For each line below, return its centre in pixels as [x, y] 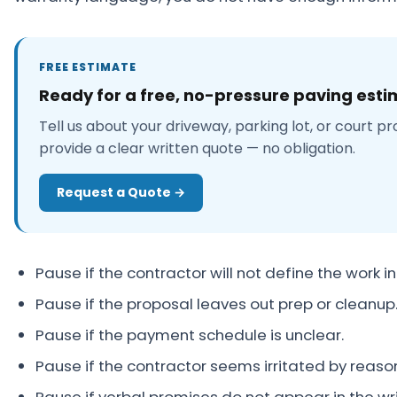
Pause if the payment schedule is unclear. [190, 335]
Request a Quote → [121, 193]
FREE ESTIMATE [88, 67]
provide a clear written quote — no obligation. [197, 148]
